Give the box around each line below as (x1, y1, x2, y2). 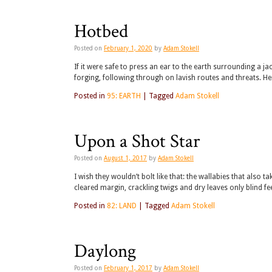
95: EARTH (107, 92, 141, 101)
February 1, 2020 (104, 45, 152, 52)
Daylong (74, 239, 136, 264)
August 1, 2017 (104, 155, 147, 162)
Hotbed (74, 19, 128, 44)
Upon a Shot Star (74, 129, 200, 154)
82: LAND (107, 202, 137, 211)
